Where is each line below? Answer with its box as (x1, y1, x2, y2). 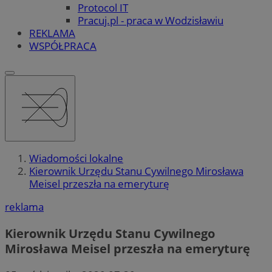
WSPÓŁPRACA (29, 38, 97, 53)
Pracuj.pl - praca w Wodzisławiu (78, 13, 223, 27)
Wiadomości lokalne (29, 151, 123, 166)
